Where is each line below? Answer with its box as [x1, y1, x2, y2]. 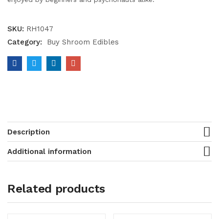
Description [7, 128, 50, 136]
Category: [7, 38, 44, 46]
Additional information [7, 147, 91, 156]
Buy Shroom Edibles [47, 38, 119, 46]
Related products [7, 182, 106, 196]
